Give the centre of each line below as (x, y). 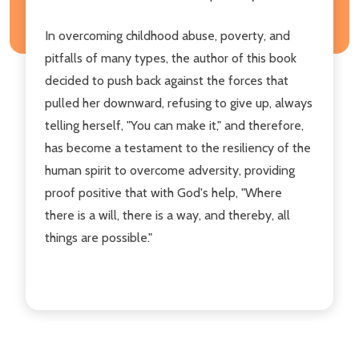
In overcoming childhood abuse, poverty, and (167, 35)
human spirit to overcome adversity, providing (170, 170)
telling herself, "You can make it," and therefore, (174, 125)
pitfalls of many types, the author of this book (171, 58)
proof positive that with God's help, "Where (163, 192)
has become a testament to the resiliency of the (178, 147)
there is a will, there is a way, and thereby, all (167, 215)
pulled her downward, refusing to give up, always (179, 103)
